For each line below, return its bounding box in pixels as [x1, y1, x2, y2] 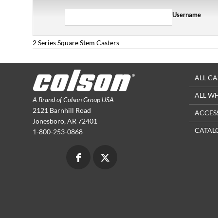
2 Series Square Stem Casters [33, 38, 119, 47]
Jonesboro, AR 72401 [33, 117, 97, 125]
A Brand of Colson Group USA [33, 95, 114, 104]
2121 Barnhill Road [33, 106, 91, 114]
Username [172, 11, 201, 18]
